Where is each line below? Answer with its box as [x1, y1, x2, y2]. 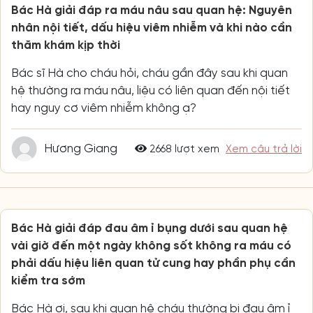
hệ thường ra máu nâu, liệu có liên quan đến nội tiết [11, 85, 290, 97]
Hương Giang [44, 143, 117, 155]
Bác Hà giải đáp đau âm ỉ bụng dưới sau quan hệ [11, 222, 288, 235]
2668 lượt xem [147, 143, 219, 155]
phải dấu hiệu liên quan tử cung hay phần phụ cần [11, 257, 296, 270]
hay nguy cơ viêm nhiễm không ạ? [11, 102, 196, 115]
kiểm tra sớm [11, 275, 85, 287]
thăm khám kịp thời [11, 39, 120, 52]
